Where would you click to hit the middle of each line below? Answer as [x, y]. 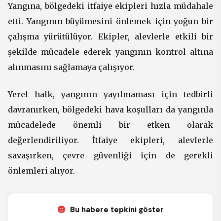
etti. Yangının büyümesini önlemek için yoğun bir [110, 21]
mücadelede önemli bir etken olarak [110, 125]
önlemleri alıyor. [41, 171]
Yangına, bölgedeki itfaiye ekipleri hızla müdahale [110, 6]
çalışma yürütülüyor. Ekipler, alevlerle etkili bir [110, 37]
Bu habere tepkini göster [116, 210]
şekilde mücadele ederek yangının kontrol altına [110, 52]
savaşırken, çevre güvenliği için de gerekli [110, 155]
